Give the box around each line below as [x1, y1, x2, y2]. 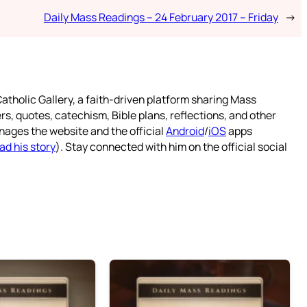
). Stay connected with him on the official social [56, 139, 287, 155]
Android [166, 123, 204, 139]
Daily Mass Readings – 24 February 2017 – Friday [43, 10, 278, 25]
